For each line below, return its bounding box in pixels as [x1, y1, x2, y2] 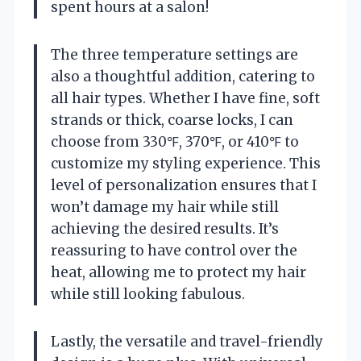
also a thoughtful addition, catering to [51, 67, 315, 85]
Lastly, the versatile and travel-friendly [51, 332, 323, 351]
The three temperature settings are [51, 45, 298, 64]
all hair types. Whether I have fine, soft [51, 89, 320, 107]
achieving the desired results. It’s [51, 219, 279, 238]
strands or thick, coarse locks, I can [51, 110, 293, 129]
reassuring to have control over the [51, 241, 297, 259]
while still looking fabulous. [51, 284, 245, 303]
